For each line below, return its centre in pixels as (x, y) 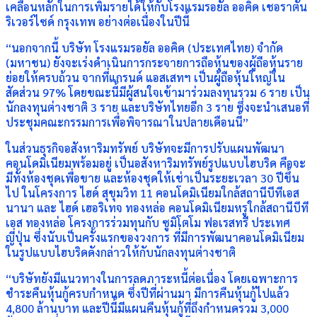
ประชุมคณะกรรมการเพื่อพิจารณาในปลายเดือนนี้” (127, 122)
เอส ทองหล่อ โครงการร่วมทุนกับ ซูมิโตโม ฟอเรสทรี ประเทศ (148, 223)
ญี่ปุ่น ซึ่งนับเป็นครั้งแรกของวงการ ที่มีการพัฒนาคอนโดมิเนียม (155, 237)
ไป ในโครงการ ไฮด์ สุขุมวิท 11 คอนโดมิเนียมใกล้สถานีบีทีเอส (152, 193)
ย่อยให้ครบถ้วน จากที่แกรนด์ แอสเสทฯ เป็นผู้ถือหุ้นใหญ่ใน (145, 77)
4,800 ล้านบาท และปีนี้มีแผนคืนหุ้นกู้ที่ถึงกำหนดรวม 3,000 (147, 308)
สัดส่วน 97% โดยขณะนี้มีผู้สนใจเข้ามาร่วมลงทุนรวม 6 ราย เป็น (158, 92)
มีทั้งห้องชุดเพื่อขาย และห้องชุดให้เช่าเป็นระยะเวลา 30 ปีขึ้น (152, 178)
